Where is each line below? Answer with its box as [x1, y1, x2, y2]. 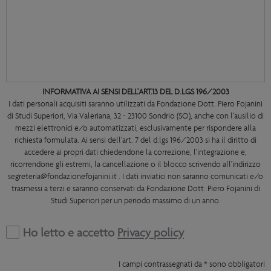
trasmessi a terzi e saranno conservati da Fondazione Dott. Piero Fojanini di [11, 184, 260, 194]
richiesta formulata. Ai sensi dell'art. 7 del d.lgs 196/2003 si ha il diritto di [15, 136, 256, 145]
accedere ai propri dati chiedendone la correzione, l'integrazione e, [24, 148, 247, 157]
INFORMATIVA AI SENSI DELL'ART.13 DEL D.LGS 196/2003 [42, 88, 229, 97]
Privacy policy [117, 227, 184, 240]
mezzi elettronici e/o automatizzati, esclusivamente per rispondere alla [15, 124, 256, 133]
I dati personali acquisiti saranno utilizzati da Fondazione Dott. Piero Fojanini [8, 100, 263, 109]
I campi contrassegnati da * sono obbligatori [119, 260, 265, 269]
